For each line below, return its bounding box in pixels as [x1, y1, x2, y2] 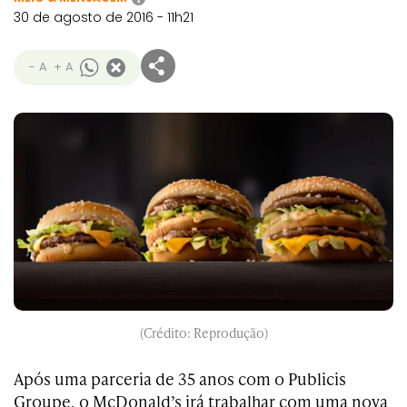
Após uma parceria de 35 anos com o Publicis [14, 367, 346, 391]
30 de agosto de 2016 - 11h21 [14, 8, 194, 26]
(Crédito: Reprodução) [139, 324, 268, 342]
